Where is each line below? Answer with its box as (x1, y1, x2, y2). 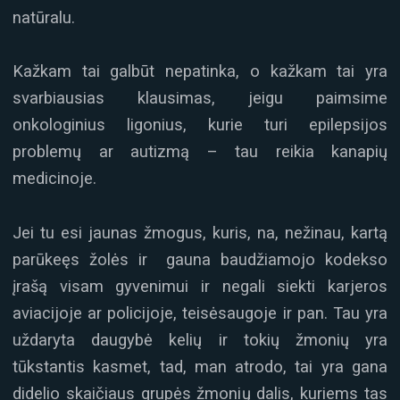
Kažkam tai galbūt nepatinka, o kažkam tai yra (12, 62, 387, 81)
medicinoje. (12, 169, 96, 188)
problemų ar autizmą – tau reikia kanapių (12, 142, 387, 162)
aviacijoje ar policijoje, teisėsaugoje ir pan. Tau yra (12, 303, 387, 322)
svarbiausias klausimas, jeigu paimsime (12, 88, 387, 108)
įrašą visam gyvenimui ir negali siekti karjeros (12, 276, 387, 296)
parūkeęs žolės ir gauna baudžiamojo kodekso (12, 249, 387, 269)
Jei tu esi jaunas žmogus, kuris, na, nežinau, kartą (12, 222, 387, 242)
